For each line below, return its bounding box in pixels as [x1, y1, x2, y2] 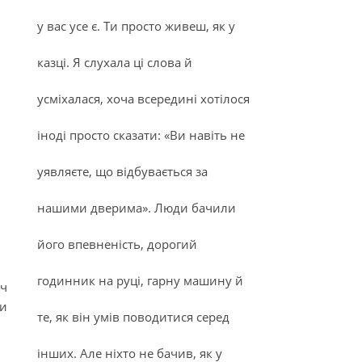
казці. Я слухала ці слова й [37, 54, 192, 70]
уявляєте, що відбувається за [37, 163, 208, 179]
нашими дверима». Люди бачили [37, 200, 236, 216]
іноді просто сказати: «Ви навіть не [37, 127, 245, 143]
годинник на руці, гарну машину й [37, 272, 243, 288]
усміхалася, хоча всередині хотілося [37, 90, 250, 107]
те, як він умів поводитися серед [37, 309, 229, 325]
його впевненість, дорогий [37, 236, 197, 252]
